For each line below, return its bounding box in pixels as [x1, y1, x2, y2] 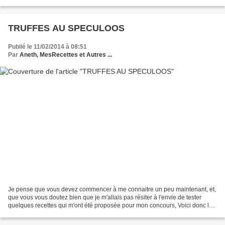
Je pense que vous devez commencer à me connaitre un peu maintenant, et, [8, 185, 216, 193]
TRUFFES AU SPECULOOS [8, 23, 125, 34]
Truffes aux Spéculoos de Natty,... [8, 209, 98, 217]
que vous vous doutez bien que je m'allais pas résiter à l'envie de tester [8, 193, 201, 201]
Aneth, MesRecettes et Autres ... [20, 51, 112, 59]
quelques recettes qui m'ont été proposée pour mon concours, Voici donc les [8, 201, 215, 209]
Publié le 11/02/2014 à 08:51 [8, 43, 87, 51]
